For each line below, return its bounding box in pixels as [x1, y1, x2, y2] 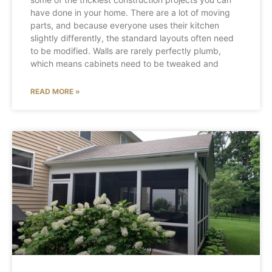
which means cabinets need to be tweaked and [30, 58, 219, 69]
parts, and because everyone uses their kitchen [30, 20, 219, 30]
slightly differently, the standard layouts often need [30, 33, 234, 43]
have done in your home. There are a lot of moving [30, 7, 230, 18]
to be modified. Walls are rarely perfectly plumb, [30, 46, 221, 56]
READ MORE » [30, 87, 80, 96]
